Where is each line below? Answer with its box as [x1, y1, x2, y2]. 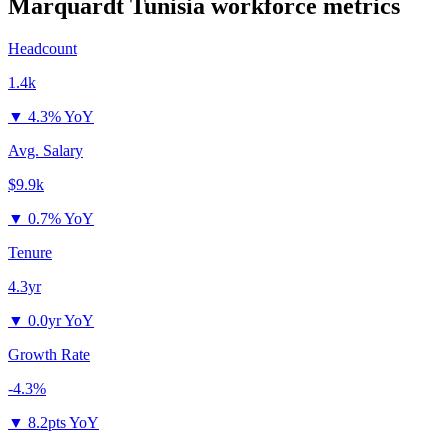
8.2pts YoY [28, 414, 99, 432]
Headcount [8, 40, 77, 58]
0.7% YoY [28, 210, 94, 228]
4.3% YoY [28, 108, 94, 126]
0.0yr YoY [28, 312, 94, 330]
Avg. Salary [8, 142, 83, 160]
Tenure [8, 244, 52, 262]
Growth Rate [8, 346, 90, 364]
